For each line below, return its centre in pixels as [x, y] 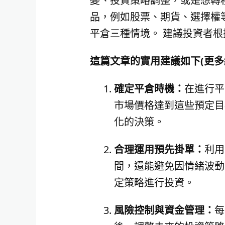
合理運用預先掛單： [159, 149]
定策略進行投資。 [154, 182]
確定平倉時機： [149, 88]
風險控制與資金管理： [164, 210]
